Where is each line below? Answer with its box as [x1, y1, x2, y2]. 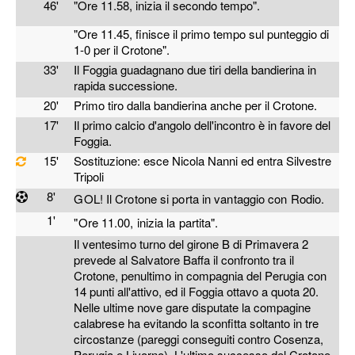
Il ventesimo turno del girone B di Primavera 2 [74, 235, 309, 252]
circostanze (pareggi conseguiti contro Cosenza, [74, 330, 324, 347]
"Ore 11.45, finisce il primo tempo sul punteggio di [74, 25, 330, 42]
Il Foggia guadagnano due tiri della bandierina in [74, 61, 317, 78]
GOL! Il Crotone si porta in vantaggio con [74, 190, 288, 207]
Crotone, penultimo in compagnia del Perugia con [74, 267, 327, 284]
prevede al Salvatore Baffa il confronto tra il [74, 251, 295, 268]
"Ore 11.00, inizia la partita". [74, 214, 219, 231]
